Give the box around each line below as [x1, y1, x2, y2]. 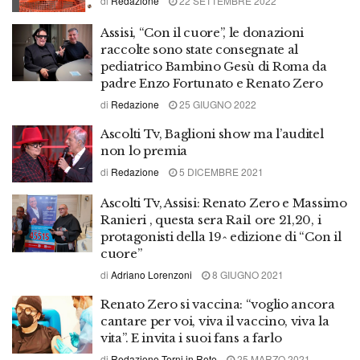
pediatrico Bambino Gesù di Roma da [100, 58, 327, 74]
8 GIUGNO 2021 [210, 268, 284, 281]
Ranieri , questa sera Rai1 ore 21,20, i [100, 212, 321, 227]
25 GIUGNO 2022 [177, 96, 256, 111]
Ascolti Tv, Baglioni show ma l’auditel [100, 125, 324, 141]
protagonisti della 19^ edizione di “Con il [100, 229, 342, 244]
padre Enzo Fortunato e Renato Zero [100, 75, 323, 91]
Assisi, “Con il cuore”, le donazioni [100, 24, 305, 40]
